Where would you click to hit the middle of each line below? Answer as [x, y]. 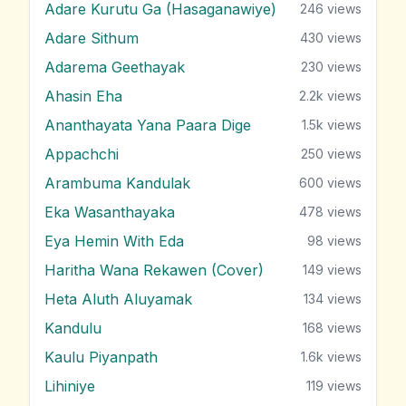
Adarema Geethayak [115, 67]
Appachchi [82, 154]
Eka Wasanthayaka [110, 212]
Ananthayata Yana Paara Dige [148, 125]
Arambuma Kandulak [117, 183]
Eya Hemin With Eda [114, 241]
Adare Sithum [92, 38]
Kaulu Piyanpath [101, 357]
